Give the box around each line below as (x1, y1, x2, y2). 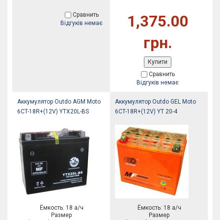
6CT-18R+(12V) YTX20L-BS (17, 108, 89, 115)
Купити (148, 58, 167, 65)
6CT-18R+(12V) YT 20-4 (115, 108, 177, 115)
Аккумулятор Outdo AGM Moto (17, 98, 101, 105)
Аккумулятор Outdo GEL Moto (115, 98, 196, 105)
